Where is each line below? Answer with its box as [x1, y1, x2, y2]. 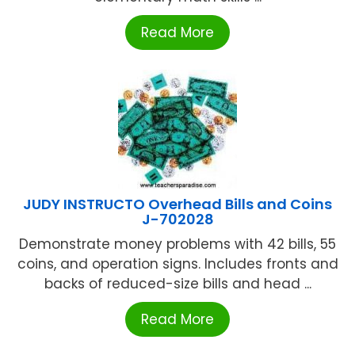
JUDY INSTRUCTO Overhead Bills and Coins [23, 193, 332, 214]
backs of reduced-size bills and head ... [44, 273, 311, 293]
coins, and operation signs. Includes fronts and [17, 254, 338, 273]
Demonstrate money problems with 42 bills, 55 [19, 234, 336, 254]
